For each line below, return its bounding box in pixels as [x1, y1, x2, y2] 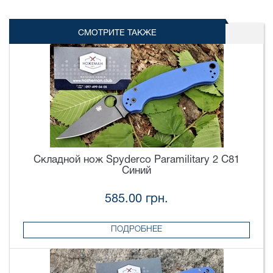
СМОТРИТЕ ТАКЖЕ [78, 29, 157, 38]
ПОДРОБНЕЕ [111, 225, 162, 234]
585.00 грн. [105, 193, 168, 205]
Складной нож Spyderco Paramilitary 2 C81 [34, 155, 239, 165]
